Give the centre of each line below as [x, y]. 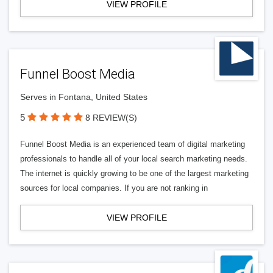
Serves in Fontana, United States [84, 97]
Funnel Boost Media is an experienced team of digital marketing [133, 144]
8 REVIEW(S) [111, 118]
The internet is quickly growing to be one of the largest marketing [134, 173]
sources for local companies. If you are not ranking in [114, 188]
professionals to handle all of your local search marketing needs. [134, 159]
